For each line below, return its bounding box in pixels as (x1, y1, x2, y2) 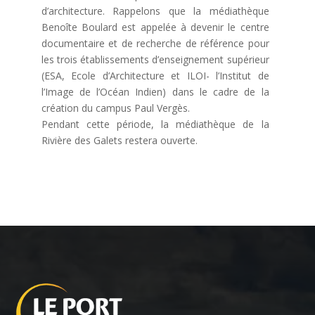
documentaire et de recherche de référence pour (41, 36, 269, 50)
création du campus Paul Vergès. (41, 101, 190, 115)
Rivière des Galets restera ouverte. (41, 133, 198, 147)
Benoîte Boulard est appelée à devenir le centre (41, 20, 269, 34)
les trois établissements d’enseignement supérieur (41, 52, 269, 66)
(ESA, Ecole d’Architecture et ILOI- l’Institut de (41, 68, 269, 82)
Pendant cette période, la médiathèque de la (41, 117, 269, 131)
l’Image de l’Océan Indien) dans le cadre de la (41, 84, 269, 98)
